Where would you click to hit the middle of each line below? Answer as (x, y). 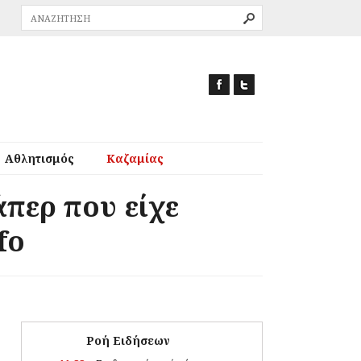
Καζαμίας (135, 158)
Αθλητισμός (39, 158)
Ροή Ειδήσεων (128, 340)
